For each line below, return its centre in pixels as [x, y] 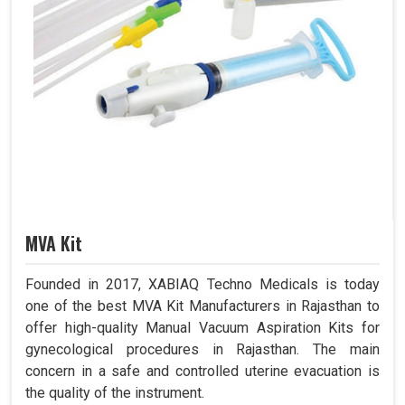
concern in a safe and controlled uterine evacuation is [202, 371]
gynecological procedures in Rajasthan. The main [202, 349]
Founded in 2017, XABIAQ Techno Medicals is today [202, 284]
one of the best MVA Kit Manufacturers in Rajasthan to [202, 306]
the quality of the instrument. [115, 392]
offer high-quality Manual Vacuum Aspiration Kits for [202, 327]
